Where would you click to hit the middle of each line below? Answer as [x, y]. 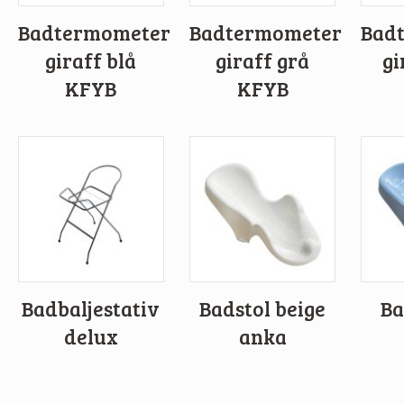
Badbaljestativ [91, 309]
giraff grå [263, 61]
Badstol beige [263, 309]
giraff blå [91, 61]
